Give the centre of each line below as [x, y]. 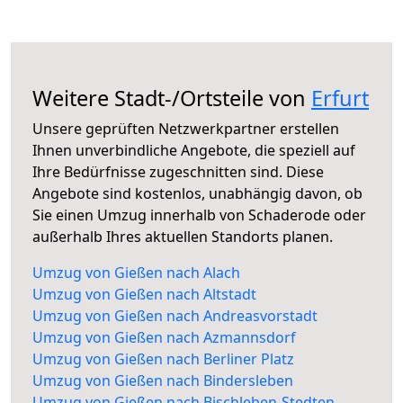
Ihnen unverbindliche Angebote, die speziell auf [194, 151]
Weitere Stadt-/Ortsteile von [172, 99]
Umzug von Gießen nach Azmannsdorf [164, 338]
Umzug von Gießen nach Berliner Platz [163, 359]
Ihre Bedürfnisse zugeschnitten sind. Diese [178, 172]
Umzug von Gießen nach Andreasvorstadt [175, 316]
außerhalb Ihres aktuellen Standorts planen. [183, 237]
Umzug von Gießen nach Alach [136, 273]
